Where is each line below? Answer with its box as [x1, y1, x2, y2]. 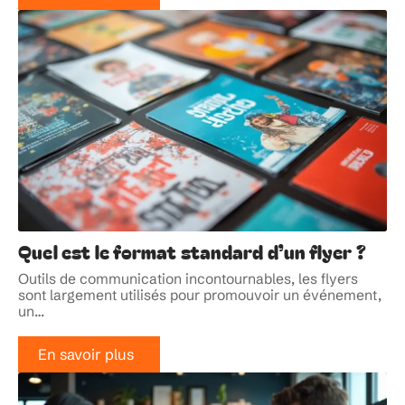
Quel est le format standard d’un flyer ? [18, 238, 366, 266]
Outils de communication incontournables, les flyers [18, 270, 358, 288]
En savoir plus [37, 345, 134, 364]
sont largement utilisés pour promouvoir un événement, [18, 287, 381, 305]
